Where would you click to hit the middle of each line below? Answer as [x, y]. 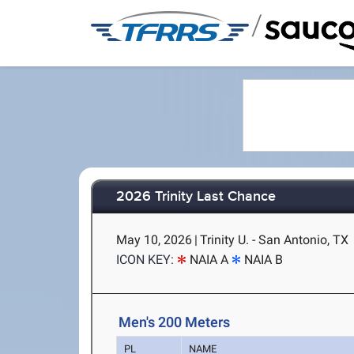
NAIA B [264, 260]
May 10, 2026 [154, 240]
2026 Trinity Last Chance [196, 197]
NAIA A [209, 260]
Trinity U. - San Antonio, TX [275, 240]
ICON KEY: [145, 260]
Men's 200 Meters [175, 322]
